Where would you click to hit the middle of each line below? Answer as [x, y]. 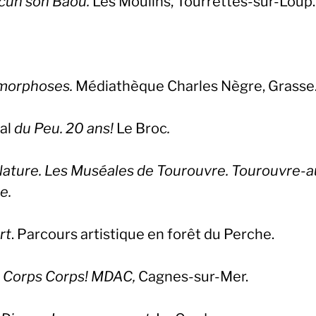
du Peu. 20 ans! [64, 128]
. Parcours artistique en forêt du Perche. [143, 234]
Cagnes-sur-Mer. [193, 276]
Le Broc [142, 128]
